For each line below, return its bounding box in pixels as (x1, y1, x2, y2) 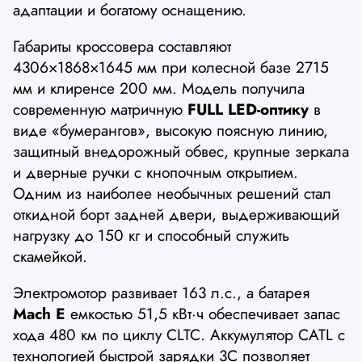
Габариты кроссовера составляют (13, 34, 231, 57)
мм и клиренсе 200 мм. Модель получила (13, 76, 305, 99)
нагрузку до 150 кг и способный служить (13, 223, 289, 246)
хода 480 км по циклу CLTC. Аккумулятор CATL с (13, 322, 345, 346)
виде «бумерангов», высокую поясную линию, (13, 118, 328, 141)
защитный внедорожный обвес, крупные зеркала (13, 139, 349, 162)
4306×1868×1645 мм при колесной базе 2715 (13, 55, 329, 78)
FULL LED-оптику (187, 97, 309, 120)
